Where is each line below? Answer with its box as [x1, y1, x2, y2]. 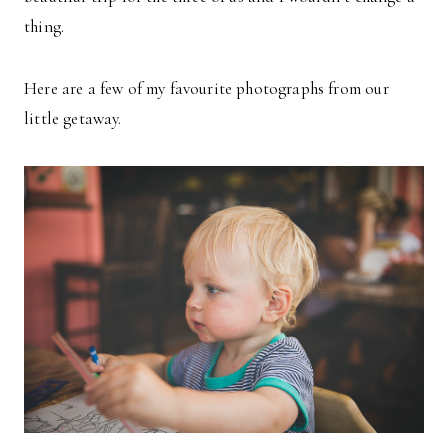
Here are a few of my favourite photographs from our [24, 78, 389, 100]
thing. [24, 16, 65, 38]
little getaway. [24, 108, 122, 130]
